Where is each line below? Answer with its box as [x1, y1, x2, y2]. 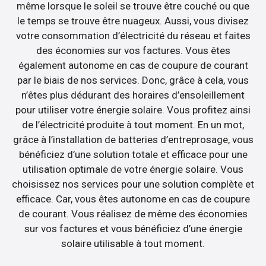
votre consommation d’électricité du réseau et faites [15, 30, 251, 42]
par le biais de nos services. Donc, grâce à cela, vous [17, 74, 249, 87]
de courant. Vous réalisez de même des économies [18, 208, 248, 220]
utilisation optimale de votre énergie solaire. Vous [23, 163, 243, 176]
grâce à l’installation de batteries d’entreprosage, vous [12, 134, 254, 146]
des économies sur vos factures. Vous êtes [36, 45, 230, 57]
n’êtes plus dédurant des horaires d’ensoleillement [21, 89, 245, 102]
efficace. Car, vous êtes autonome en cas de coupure [16, 193, 250, 205]
